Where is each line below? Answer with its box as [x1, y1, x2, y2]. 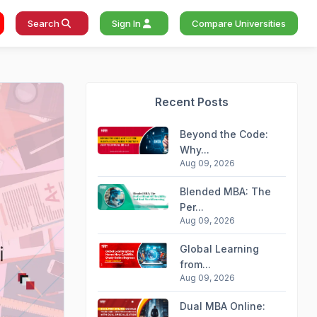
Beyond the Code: [180, 128, 268, 140]
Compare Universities [191, 18, 286, 29]
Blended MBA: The [180, 185, 271, 197]
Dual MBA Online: [180, 300, 265, 312]
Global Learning [180, 243, 259, 255]
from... [180, 258, 211, 270]
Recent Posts [155, 95, 229, 109]
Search [27, 18, 62, 29]
